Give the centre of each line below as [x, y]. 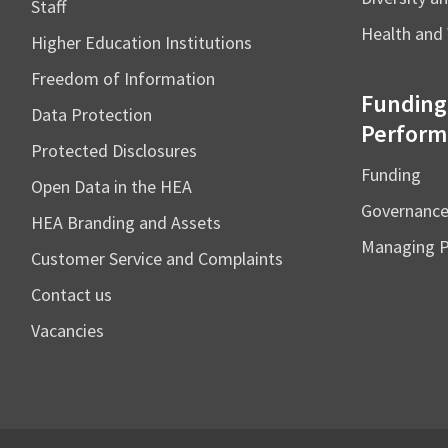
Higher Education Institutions [141, 42]
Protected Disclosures [114, 150]
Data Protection [91, 114]
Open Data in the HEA [111, 186]
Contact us [71, 294]
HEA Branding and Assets [126, 222]
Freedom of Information [123, 78]
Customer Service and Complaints [157, 258]
